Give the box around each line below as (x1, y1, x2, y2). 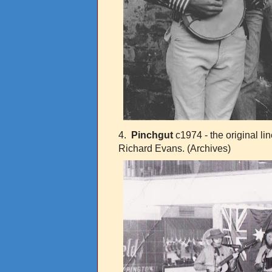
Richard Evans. (118, 143, 187, 154)
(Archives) (187, 143, 236, 154)
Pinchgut (131, 129, 173, 140)
